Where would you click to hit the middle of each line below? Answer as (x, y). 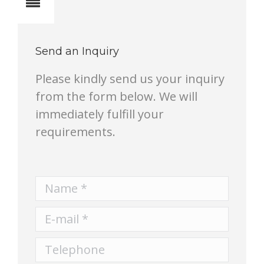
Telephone (65, 246)
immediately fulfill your (100, 114)
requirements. (75, 131)
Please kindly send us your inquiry (130, 78)
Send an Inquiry (77, 51)
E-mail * (57, 215)
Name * (57, 184)
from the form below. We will (116, 96)
